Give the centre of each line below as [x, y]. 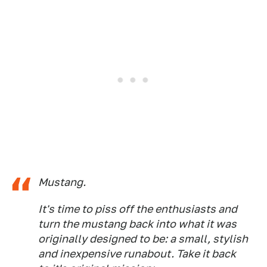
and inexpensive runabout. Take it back [137, 253]
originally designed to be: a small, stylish [143, 238]
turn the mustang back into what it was [137, 223]
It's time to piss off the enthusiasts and [138, 209]
